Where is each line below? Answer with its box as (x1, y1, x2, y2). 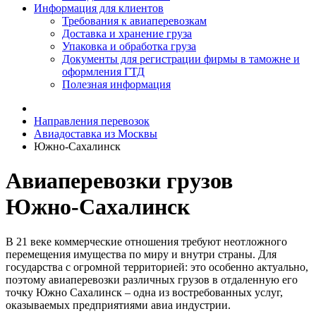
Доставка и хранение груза (62, 28, 192, 39)
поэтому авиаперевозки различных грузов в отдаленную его (6, 273, 298, 286)
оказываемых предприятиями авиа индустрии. (6, 298, 231, 311)
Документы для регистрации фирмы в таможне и (62, 53, 300, 65)
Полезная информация (62, 78, 171, 90)
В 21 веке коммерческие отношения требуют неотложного (6, 235, 287, 248)
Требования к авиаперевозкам (62, 15, 207, 27)
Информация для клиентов (34, 2, 164, 14)
